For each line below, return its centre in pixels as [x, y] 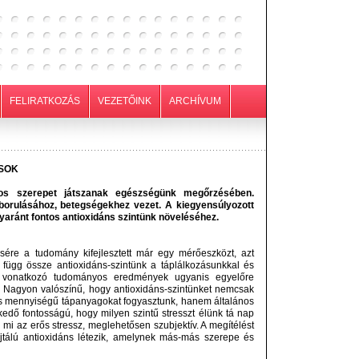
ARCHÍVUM [195, 101]
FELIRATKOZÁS [45, 101]
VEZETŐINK [125, 101]
